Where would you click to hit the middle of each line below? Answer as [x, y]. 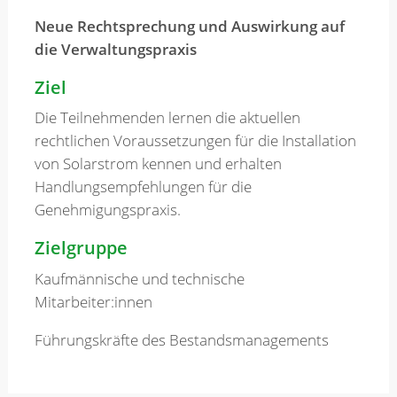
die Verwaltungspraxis [115, 49]
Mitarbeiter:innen [93, 301]
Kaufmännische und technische [139, 278]
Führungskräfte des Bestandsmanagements [181, 339]
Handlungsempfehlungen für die [143, 187]
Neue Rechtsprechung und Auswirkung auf [189, 26]
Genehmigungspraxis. [107, 210]
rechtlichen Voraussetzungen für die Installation [195, 141]
